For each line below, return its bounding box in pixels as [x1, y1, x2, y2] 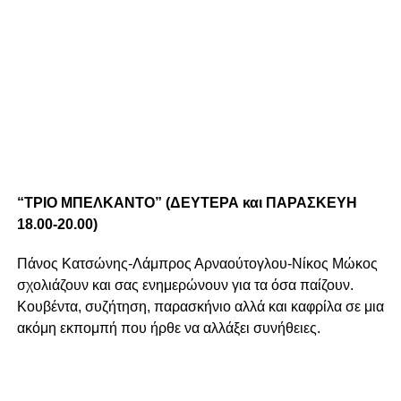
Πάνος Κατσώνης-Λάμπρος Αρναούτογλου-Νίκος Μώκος [16, 256, 378, 272]
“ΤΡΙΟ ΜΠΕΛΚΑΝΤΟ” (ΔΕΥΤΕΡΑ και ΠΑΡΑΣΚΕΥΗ [16, 195, 357, 211]
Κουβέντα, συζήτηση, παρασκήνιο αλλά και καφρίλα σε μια [16, 299, 384, 315]
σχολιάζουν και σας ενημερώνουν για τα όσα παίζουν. [16, 277, 354, 294]
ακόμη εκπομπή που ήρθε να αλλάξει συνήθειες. [16, 320, 320, 337]
